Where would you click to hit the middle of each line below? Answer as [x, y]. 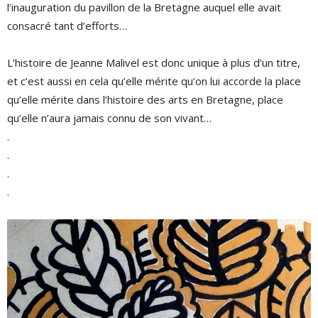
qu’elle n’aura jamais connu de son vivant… [109, 118]
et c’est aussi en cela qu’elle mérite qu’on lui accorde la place [154, 81]
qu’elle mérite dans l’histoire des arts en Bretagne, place [145, 99]
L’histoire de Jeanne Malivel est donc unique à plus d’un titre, [154, 62]
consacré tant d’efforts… [67, 26]
